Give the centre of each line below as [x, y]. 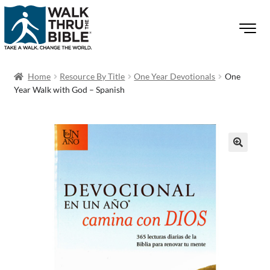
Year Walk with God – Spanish [69, 89]
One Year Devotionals [175, 76]
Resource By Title [93, 76]
